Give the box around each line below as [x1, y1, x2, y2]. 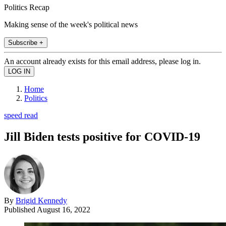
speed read [4, 110, 38, 120]
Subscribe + [8, 38, 43, 46]
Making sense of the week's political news [4, 20, 138, 29]
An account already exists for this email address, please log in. [4, 56, 201, 66]
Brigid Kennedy [16, 196, 67, 205]
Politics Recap [4, 3, 49, 12]
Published [4, 205, 37, 214]
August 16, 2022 [37, 205, 90, 214]
